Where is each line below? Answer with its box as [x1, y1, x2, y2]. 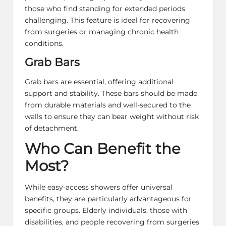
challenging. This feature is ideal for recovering [25, 16, 190, 25]
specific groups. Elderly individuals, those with [25, 206, 187, 215]
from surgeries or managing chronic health [25, 28, 179, 36]
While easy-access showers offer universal [25, 183, 173, 192]
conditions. [25, 39, 64, 48]
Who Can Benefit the [25, 139, 181, 157]
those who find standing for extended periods [25, 5, 185, 13]
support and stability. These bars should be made [25, 89, 197, 97]
